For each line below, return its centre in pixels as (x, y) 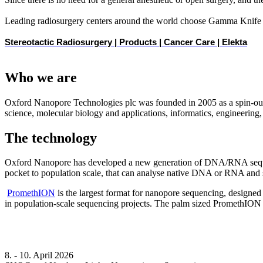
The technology (51, 138)
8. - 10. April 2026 (39, 255)
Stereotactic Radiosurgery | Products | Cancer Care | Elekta (126, 42)
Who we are (41, 77)
